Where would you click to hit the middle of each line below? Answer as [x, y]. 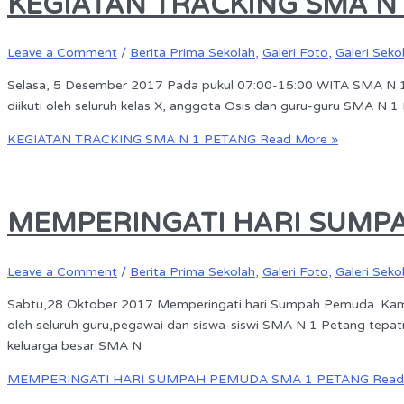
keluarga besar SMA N [74, 346]
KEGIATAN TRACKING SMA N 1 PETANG [132, 140]
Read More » [297, 140]
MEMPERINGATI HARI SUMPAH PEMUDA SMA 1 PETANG [188, 380]
